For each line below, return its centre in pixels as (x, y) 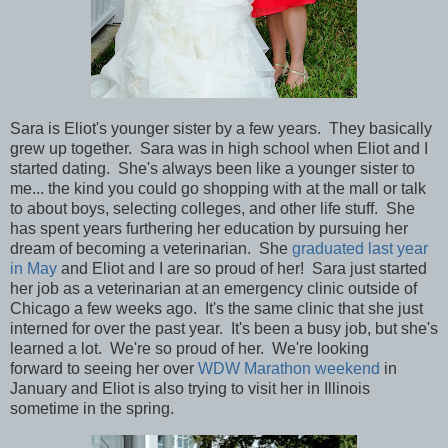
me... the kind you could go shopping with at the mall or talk (218, 188)
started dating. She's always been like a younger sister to (212, 168)
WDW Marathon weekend (289, 368)
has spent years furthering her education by (164, 228)
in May (33, 268)
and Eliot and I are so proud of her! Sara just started (242, 268)
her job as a (53, 288)
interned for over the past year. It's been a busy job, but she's (224, 328)
